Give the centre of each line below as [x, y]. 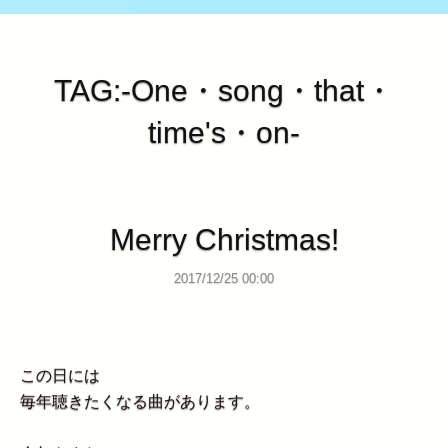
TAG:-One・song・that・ [224, 91]
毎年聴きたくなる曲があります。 [140, 401]
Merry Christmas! [224, 239]
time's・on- [224, 133]
